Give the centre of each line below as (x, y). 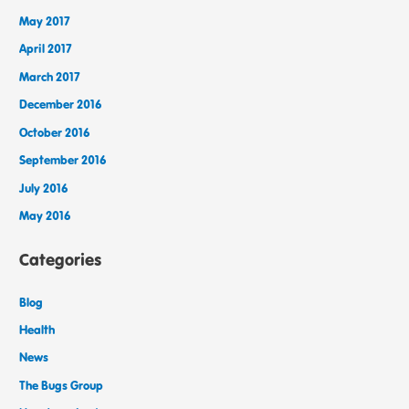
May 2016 (45, 215)
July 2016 (44, 188)
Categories (61, 260)
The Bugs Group (62, 385)
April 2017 (46, 49)
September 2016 (63, 160)
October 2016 (55, 132)
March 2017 (50, 76)
